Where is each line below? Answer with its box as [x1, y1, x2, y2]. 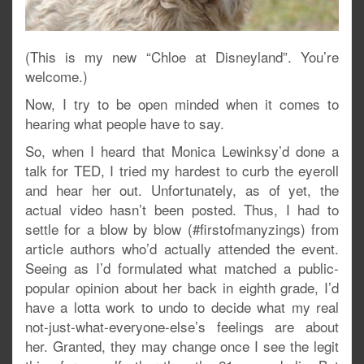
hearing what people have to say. [25, 113, 224, 134]
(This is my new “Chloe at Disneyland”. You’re [25, 46, 339, 67]
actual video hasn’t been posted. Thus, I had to [25, 199, 339, 220]
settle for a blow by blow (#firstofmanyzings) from [25, 219, 339, 240]
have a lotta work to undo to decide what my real [25, 297, 339, 318]
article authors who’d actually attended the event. [25, 238, 339, 259]
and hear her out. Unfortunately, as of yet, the [25, 180, 339, 201]
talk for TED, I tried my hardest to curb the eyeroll [25, 160, 339, 181]
